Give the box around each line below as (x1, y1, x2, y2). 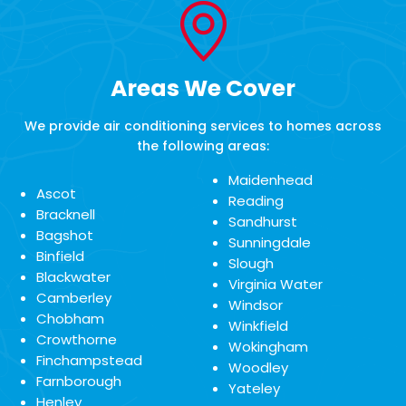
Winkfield (227, 316, 288, 336)
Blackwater (36, 267, 111, 287)
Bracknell (36, 205, 95, 225)
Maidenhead (227, 170, 313, 190)
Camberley (36, 288, 111, 308)
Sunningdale (227, 233, 311, 253)
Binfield (36, 246, 84, 266)
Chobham (36, 309, 104, 329)
